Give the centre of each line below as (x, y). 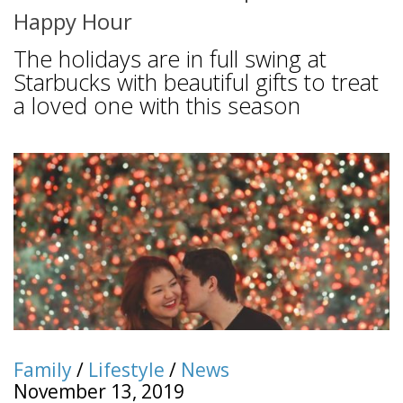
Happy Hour (73, 22)
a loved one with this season (157, 106)
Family (43, 369)
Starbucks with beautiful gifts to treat (196, 82)
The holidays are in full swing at (170, 59)
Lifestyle (126, 369)
